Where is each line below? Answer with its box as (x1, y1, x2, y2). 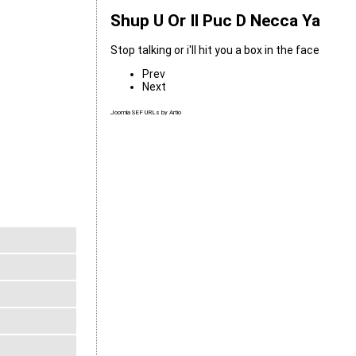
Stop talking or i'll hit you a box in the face (110, 44, 319, 57)
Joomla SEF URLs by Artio (110, 109, 181, 117)
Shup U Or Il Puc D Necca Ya (110, 10, 320, 30)
